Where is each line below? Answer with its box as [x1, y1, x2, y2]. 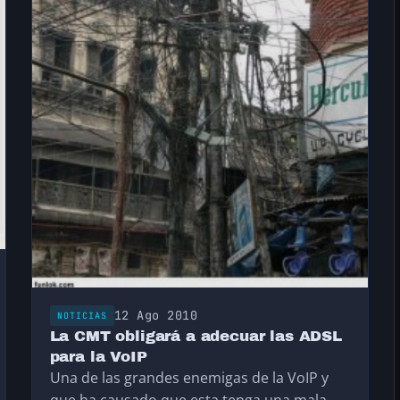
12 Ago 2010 [113, 307, 198, 324]
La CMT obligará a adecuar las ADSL [49, 328, 342, 346]
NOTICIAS [56, 310, 107, 322]
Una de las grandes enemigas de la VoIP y [49, 368, 329, 388]
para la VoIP [49, 348, 147, 366]
